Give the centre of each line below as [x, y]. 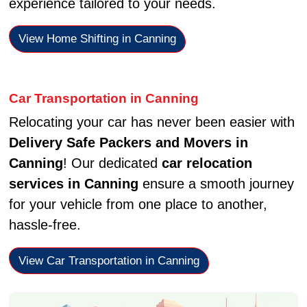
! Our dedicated [112, 163]
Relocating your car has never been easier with [151, 122]
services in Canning [73, 184]
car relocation [207, 163]
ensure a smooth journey [216, 184]
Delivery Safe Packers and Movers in [128, 143]
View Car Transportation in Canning [109, 261]
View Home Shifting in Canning [97, 39]
